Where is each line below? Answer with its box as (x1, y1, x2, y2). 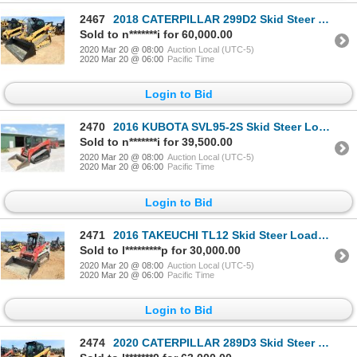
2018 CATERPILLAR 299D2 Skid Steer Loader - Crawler (113, 13, 318, 26)
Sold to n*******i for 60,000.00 (80, 28, 233, 41)
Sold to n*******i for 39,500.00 (80, 135, 233, 149)
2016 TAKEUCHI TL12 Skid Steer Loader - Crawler (113, 228, 318, 241)
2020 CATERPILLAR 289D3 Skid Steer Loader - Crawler (113, 336, 318, 350)
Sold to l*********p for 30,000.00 (80, 243, 241, 257)
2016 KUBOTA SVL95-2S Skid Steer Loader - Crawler (113, 120, 319, 134)
